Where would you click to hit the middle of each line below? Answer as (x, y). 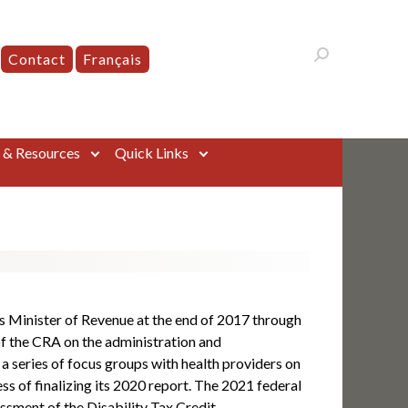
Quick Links (152, 153)
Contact (37, 59)
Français (112, 59)
